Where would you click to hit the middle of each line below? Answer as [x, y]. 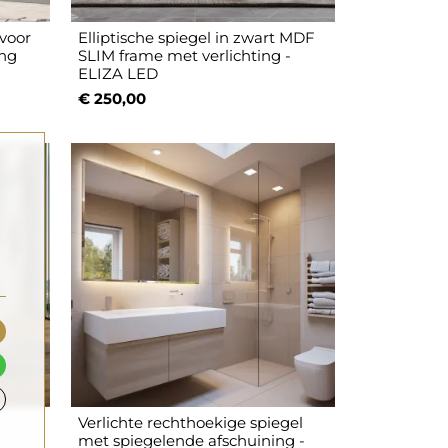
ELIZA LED [118, 74]
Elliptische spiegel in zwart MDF [197, 38]
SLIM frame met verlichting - [185, 56]
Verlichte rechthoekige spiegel [191, 423]
